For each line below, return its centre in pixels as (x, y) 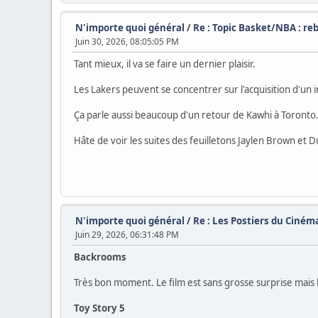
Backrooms (100, 257)
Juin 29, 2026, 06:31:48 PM (127, 234)
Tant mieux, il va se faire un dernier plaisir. (165, 64)
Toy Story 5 (99, 308)
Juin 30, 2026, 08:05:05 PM (127, 41)
